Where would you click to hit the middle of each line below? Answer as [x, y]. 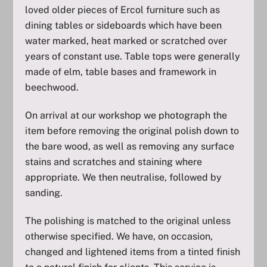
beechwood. [52, 88]
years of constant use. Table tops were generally [133, 57]
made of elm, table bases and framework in [121, 72]
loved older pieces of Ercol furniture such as [123, 10]
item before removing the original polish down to [132, 131]
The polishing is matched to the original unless [128, 221]
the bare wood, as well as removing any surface [130, 147]
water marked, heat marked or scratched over [126, 41]
